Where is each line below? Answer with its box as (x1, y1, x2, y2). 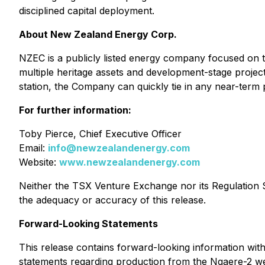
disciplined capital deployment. (19, 5, 154, 17)
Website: (19, 156, 59, 168)
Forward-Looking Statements (19, 218, 158, 230)
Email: (19, 142, 48, 154)
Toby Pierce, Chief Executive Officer (19, 128, 182, 140)
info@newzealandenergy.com (48, 142, 190, 154)
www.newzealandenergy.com (59, 156, 200, 168)
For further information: (19, 104, 131, 116)
